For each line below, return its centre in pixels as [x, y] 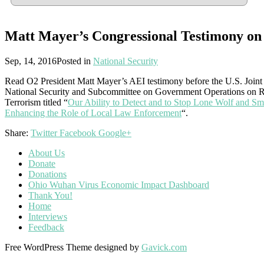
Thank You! [50, 195]
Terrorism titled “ [36, 102]
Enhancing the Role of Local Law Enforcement [93, 113]
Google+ [115, 133]
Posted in [75, 61]
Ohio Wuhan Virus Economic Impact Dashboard [119, 184]
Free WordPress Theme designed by [73, 247]
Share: [16, 133]
